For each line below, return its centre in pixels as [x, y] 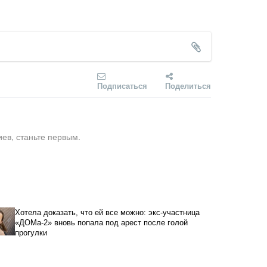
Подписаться [122, 85]
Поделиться [188, 85]
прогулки [31, 232]
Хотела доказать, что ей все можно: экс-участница [107, 212]
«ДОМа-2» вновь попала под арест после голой [101, 222]
